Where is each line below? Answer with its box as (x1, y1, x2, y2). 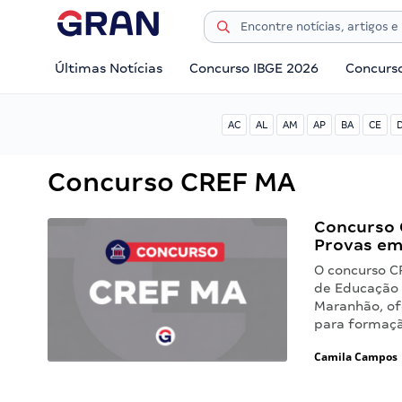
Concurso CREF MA (48, 167, 295, 197)
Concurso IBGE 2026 (189, 61, 319, 75)
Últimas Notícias (55, 61, 162, 75)
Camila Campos (314, 349, 398, 364)
